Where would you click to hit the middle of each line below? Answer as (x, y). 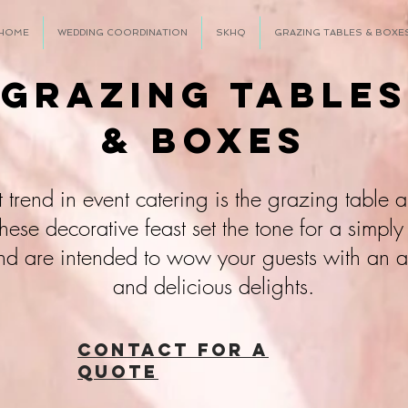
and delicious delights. (214, 286)
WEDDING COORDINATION (122, 32)
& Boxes (204, 140)
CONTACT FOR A (173, 350)
